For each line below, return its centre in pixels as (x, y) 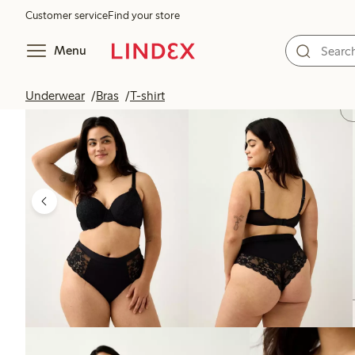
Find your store (144, 15)
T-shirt (147, 95)
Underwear (55, 95)
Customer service (67, 15)
